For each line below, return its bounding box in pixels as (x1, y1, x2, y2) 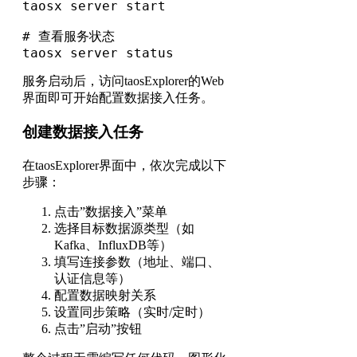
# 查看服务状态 (22, 29, 115, 45)
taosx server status (22, 45, 174, 61)
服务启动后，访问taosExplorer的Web (22, 74, 224, 88)
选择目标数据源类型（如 (54, 221, 194, 235)
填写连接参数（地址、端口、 (54, 254, 220, 269)
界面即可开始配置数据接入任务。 (22, 91, 214, 105)
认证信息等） (54, 271, 131, 285)
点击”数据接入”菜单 (54, 204, 167, 218)
